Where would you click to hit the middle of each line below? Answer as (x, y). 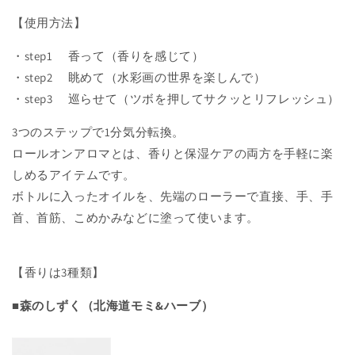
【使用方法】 (49, 22)
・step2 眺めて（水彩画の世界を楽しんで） (139, 77)
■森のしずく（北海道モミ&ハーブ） (113, 305)
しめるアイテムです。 (74, 174)
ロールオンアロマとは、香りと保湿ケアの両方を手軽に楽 (173, 153)
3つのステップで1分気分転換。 (98, 132)
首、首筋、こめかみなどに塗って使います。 (136, 217)
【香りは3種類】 (58, 272)
